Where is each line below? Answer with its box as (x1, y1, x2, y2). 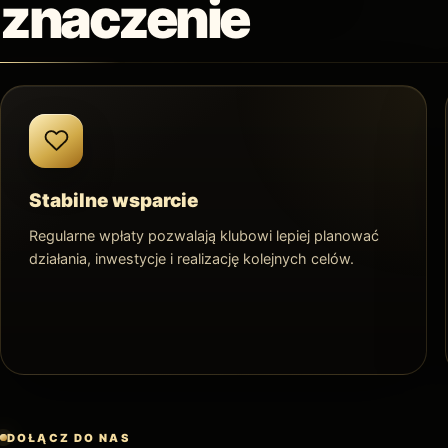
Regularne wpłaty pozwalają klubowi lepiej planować (29, 226, 380, 244)
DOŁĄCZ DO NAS (7, 430, 130, 445)
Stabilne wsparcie (29, 188, 199, 212)
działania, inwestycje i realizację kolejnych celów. (29, 249, 355, 267)
